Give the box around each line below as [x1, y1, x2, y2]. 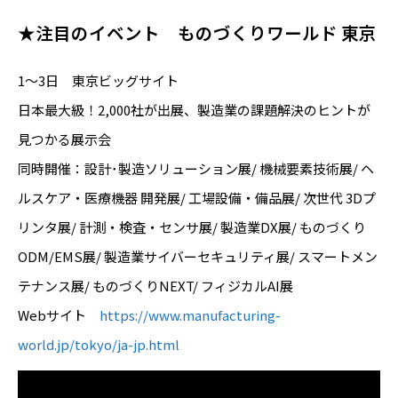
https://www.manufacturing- [99, 306, 281, 325]
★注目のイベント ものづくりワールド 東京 [18, 19, 377, 45]
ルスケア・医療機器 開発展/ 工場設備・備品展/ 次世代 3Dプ [18, 188, 376, 208]
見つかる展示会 [18, 130, 111, 149]
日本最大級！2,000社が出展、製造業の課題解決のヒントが [18, 100, 370, 120]
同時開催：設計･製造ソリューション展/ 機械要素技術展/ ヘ [18, 159, 374, 179]
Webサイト [18, 306, 99, 325]
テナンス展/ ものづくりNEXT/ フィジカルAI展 [18, 276, 293, 296]
